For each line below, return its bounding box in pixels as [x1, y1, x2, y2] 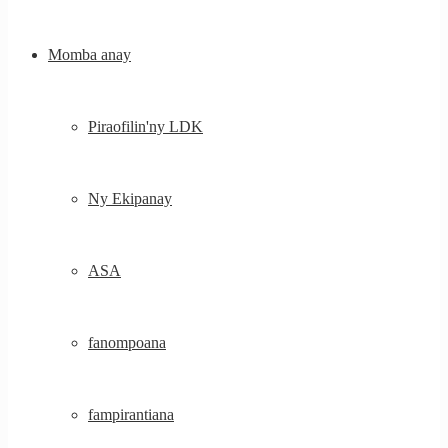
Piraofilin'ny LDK [88, 118, 203, 135]
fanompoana [88, 334, 166, 351]
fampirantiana [88, 406, 174, 423]
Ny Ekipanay [88, 190, 172, 207]
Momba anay [48, 46, 131, 63]
